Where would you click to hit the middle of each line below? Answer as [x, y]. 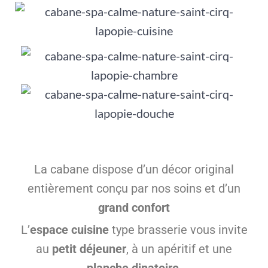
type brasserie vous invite [178, 229]
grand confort [134, 207]
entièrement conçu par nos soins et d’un [134, 188]
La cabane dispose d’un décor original [134, 169]
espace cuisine [69, 229]
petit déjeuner [89, 249]
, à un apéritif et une [179, 249]
